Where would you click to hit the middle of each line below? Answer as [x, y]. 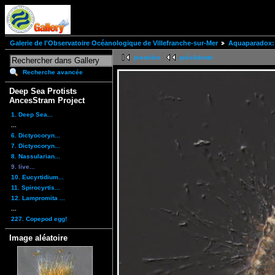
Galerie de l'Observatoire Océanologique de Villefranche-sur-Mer [114, 43]
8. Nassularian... [36, 156]
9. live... [23, 166]
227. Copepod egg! [39, 219]
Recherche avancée [53, 72]
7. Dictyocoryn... [36, 145]
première [147, 58]
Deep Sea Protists [43, 91]
